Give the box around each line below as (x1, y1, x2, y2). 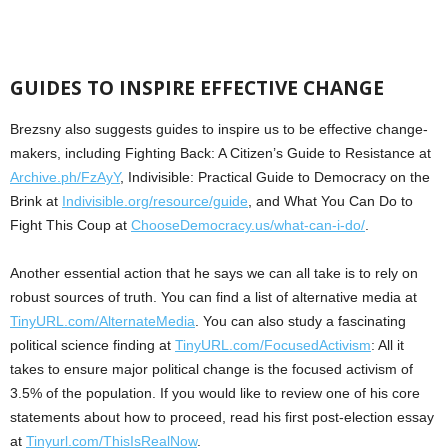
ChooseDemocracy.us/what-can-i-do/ (131, 217, 365, 234)
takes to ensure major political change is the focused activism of (10, 361, 413, 378)
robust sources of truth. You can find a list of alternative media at (10, 289, 417, 306)
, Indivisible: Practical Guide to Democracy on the (120, 169, 430, 186)
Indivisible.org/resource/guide (62, 193, 248, 210)
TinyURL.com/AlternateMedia (10, 313, 195, 330)
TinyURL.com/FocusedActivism (175, 337, 371, 354)
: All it (371, 337, 404, 354)
